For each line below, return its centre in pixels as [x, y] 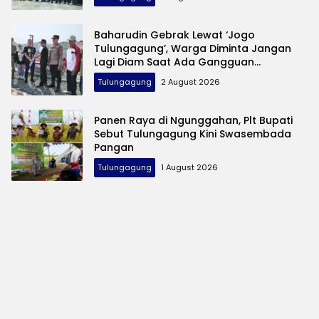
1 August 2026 [189, 167]
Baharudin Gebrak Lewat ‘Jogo [174, 35]
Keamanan [122, 75]
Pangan [114, 147]
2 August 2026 [190, 82]
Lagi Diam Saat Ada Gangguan [174, 62]
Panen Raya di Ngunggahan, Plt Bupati [193, 120]
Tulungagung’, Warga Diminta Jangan [193, 48]
